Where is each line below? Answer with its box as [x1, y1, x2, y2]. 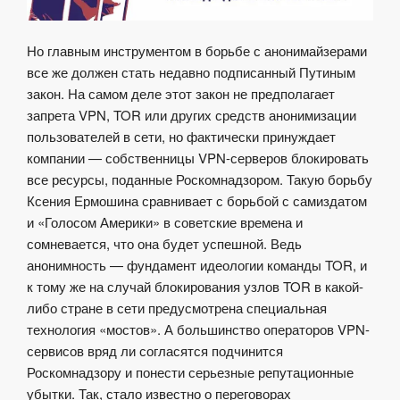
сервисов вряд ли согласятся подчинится [27, 341, 283, 361]
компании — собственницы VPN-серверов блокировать [27, 148, 369, 168]
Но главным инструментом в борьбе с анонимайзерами [27, 41, 367, 61]
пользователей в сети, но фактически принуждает [27, 127, 336, 146]
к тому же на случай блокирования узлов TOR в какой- [27, 277, 363, 296]
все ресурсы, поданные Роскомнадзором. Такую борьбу [27, 170, 372, 189]
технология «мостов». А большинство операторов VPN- [27, 320, 370, 339]
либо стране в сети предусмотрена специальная [27, 298, 327, 318]
